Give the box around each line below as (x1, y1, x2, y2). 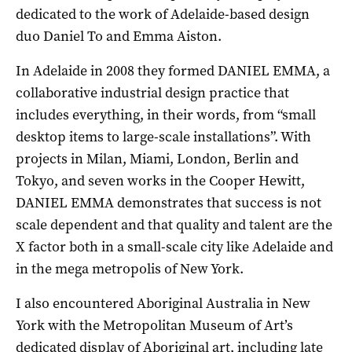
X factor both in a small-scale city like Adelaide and (16, 236, 333, 256)
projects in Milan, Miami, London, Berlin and (16, 148, 299, 168)
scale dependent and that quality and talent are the (16, 214, 332, 234)
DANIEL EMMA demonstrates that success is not (16, 192, 321, 212)
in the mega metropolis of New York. (16, 258, 244, 278)
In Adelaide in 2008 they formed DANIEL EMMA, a (16, 60, 330, 80)
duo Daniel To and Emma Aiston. (16, 26, 222, 46)
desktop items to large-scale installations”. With (16, 126, 311, 146)
